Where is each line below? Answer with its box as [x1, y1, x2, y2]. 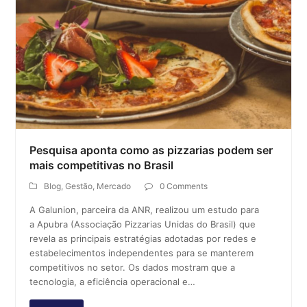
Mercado [97, 181, 132, 192]
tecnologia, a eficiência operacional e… [29, 276, 196, 288]
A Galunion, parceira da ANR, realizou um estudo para [29, 204, 260, 216]
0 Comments [160, 181, 208, 192]
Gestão [65, 181, 93, 192]
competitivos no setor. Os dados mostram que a [29, 262, 236, 273]
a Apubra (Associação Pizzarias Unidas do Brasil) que [29, 219, 256, 230]
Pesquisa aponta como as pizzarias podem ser [29, 143, 273, 158]
